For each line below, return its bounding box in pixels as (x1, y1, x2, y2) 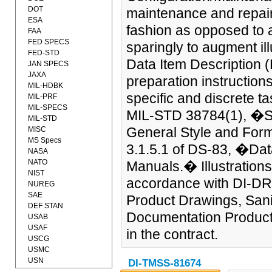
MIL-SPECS (28, 103, 67, 112)
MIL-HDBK (28, 81, 63, 90)
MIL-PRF (28, 92, 57, 101)
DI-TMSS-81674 (127, 257, 201, 270)
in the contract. (126, 226, 218, 242)
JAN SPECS (28, 59, 69, 68)
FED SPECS (28, 38, 69, 46)
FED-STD (28, 49, 59, 57)
